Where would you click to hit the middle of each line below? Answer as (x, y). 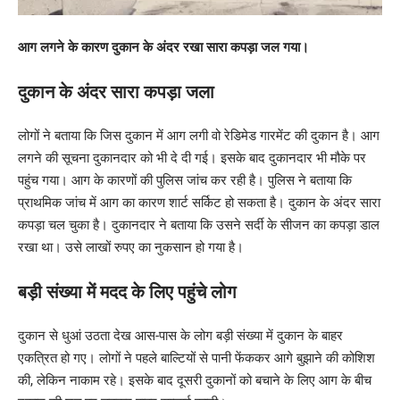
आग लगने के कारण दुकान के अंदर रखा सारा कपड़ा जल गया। (163, 47)
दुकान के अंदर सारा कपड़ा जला (116, 92)
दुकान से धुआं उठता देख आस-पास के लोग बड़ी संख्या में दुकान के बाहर (180, 335)
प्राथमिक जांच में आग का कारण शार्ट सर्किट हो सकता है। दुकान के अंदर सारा (199, 202)
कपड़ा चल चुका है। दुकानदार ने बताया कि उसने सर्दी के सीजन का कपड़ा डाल (199, 225)
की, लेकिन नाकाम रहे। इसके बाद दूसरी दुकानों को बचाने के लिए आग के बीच (195, 380)
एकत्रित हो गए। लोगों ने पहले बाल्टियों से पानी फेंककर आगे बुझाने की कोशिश (196, 358)
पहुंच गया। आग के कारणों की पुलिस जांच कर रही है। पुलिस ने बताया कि (185, 180)
